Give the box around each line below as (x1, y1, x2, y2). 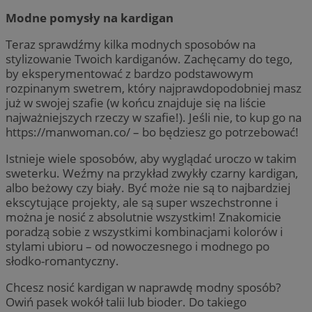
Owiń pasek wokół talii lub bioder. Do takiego (6, 294, 247, 311)
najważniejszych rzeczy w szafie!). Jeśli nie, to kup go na (6, 109, 302, 125)
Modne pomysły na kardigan (6, 9, 173, 26)
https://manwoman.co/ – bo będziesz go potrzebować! (6, 123, 299, 140)
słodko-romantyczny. (6, 252, 119, 269)
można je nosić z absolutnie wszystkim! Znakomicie (6, 208, 281, 225)
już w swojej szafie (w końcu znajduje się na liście (6, 94, 266, 111)
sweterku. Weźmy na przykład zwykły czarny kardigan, (6, 164, 298, 181)
